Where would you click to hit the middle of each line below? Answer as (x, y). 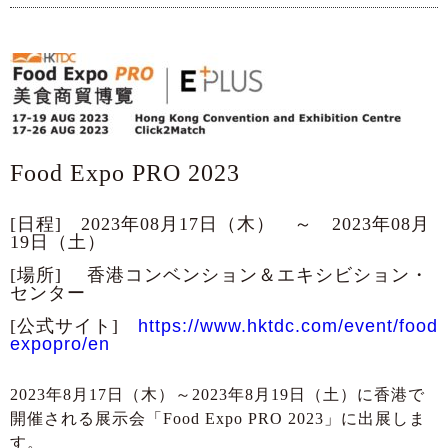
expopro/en (60, 344)
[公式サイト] (74, 326)
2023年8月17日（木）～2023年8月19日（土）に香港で (217, 395)
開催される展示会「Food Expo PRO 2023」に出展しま (218, 419)
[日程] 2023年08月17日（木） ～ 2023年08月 (220, 224)
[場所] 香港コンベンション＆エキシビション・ (219, 275)
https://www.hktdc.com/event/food (288, 326)
